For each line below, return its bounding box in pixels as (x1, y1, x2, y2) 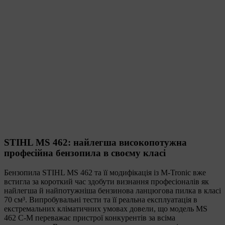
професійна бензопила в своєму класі (4, 147, 166, 158)
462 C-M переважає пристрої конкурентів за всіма (4, 213, 175, 222)
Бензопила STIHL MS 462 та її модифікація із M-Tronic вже (4, 168, 206, 177)
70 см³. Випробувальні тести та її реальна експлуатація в (4, 195, 197, 204)
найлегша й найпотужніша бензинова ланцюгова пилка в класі (4, 186, 221, 195)
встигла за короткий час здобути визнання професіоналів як (4, 177, 209, 186)
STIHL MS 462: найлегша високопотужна (4, 137, 187, 148)
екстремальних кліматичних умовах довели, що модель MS (4, 204, 207, 213)
